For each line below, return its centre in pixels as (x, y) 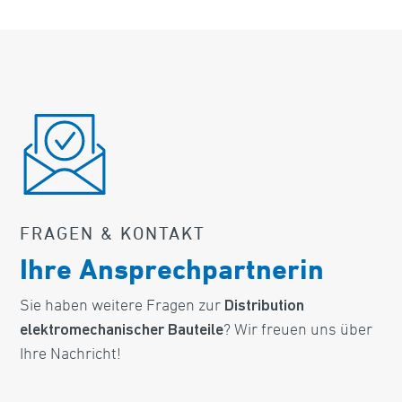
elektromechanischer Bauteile (122, 331)
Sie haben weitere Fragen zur (122, 305)
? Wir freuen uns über (298, 329)
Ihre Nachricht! (71, 353)
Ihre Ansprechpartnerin (172, 269)
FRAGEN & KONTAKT (113, 233)
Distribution (265, 307)
